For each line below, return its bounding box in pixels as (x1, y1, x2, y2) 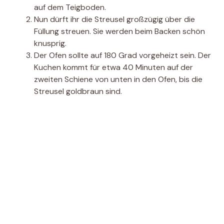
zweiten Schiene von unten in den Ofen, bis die (34, 74, 202, 85)
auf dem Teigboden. (34, 2, 106, 13)
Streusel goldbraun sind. (34, 86, 122, 97)
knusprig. (34, 38, 66, 49)
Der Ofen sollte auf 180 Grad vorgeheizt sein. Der (34, 50, 211, 61)
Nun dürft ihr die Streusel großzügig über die (34, 14, 195, 25)
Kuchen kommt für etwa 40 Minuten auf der (34, 62, 193, 73)
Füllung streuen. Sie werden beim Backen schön (34, 26, 205, 37)
